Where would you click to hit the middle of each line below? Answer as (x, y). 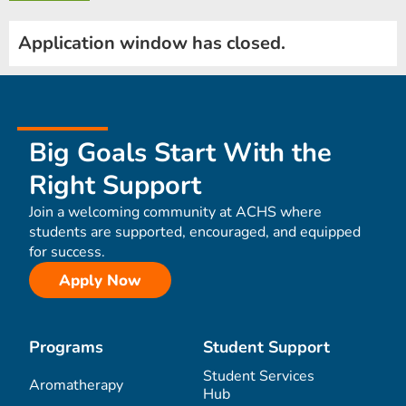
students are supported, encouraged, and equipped (195, 232)
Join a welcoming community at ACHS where (175, 213)
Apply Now (100, 280)
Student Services (259, 377)
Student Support (266, 348)
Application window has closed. (154, 43)
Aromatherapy (76, 386)
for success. (67, 252)
